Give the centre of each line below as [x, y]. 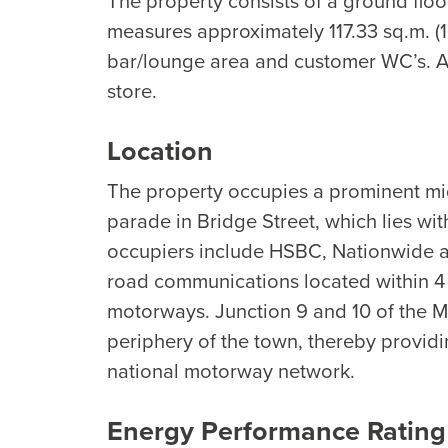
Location [160, 151]
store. [132, 91]
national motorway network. [231, 371]
